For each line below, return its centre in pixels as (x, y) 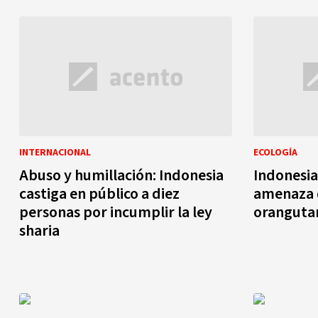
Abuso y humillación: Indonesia (121, 175)
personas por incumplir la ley (116, 212)
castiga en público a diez (99, 193)
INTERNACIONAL (55, 152)
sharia (39, 230)
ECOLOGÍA (275, 152)
